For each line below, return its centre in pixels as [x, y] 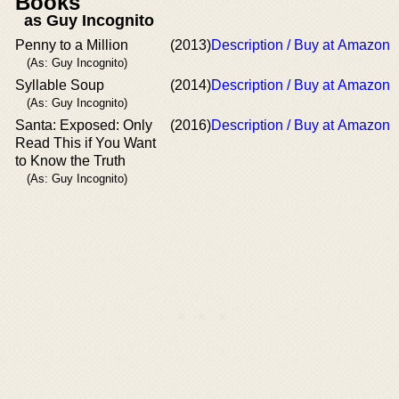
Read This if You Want [85, 142]
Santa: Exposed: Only [84, 125]
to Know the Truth [70, 160]
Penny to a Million [72, 45]
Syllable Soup [60, 85]
